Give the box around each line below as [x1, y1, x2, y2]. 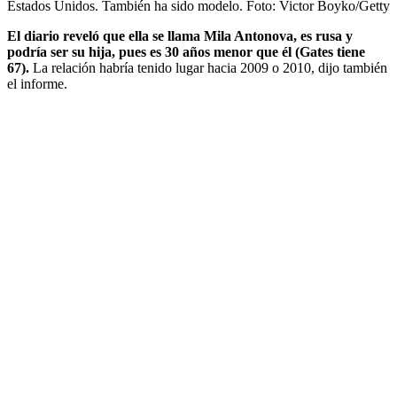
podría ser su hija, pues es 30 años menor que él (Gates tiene [7, 43, 365, 59]
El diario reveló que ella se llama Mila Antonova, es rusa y [7, 27, 353, 43]
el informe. [7, 75, 67, 91]
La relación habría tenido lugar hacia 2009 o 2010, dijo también [33, 59, 387, 75]
